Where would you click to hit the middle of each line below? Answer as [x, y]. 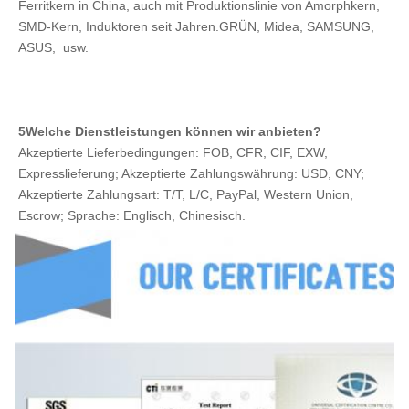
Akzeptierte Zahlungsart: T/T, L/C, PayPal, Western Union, [186, 194]
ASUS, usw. [53, 47]
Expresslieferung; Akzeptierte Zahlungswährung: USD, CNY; [191, 173]
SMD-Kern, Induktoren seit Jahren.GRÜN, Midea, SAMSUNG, [196, 26]
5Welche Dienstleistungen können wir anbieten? [170, 131]
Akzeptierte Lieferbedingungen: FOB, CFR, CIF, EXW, [173, 152]
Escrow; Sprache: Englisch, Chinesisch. [132, 215]
